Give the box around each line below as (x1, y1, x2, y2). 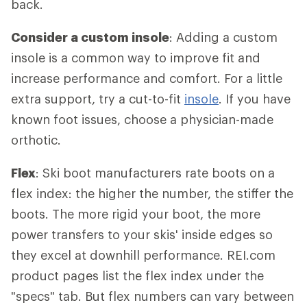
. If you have (219, 91, 291, 106)
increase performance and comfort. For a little (11, 71, 282, 86)
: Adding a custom (169, 29, 278, 45)
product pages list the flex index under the (11, 268, 264, 283)
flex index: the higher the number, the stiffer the (11, 186, 293, 201)
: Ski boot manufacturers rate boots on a (36, 165, 275, 180)
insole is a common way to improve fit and (11, 50, 260, 65)
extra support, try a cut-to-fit (11, 91, 184, 106)
